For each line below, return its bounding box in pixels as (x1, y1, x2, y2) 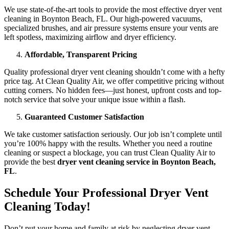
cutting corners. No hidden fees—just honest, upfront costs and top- (4, 86, 221, 95)
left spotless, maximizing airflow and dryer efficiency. (4, 33, 176, 42)
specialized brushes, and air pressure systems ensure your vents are (4, 24, 218, 33)
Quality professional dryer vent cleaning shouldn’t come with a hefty (4, 67, 225, 77)
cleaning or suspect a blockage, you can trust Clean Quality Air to (4, 148, 215, 157)
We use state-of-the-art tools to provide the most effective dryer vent (4, 5, 222, 14)
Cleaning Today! (4, 199, 90, 213)
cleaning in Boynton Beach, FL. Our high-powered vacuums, (4, 14, 202, 24)
